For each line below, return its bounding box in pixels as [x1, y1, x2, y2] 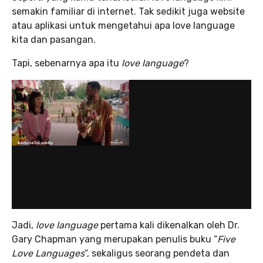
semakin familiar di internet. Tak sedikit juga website [12, 6, 245, 17]
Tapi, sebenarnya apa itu [12, 58, 122, 69]
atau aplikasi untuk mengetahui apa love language [12, 20, 235, 31]
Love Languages [12, 248, 85, 259]
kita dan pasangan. [12, 34, 96, 45]
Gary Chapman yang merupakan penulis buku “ [12, 234, 217, 245]
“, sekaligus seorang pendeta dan [85, 248, 230, 259]
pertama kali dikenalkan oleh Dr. [100, 220, 240, 231]
